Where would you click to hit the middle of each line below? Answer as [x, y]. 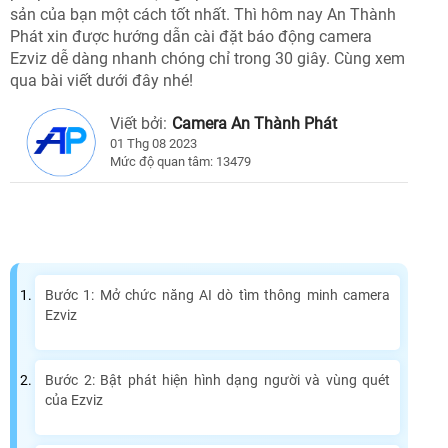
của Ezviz [74, 400]
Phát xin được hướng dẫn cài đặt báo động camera [191, 37]
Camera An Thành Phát [254, 124]
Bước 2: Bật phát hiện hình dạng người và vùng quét [217, 380]
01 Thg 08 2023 [153, 144]
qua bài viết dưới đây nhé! [101, 81]
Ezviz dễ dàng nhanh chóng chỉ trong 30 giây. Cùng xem [207, 59]
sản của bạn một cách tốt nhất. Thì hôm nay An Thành [203, 15]
